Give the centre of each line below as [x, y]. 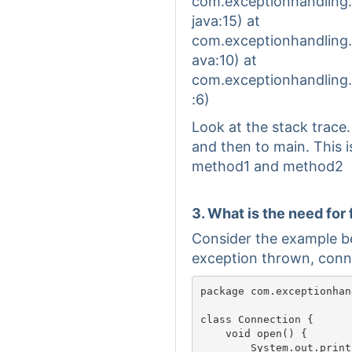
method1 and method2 [268, 166]
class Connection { [257, 319]
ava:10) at [224, 60]
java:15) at [226, 21]
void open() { [253, 333]
